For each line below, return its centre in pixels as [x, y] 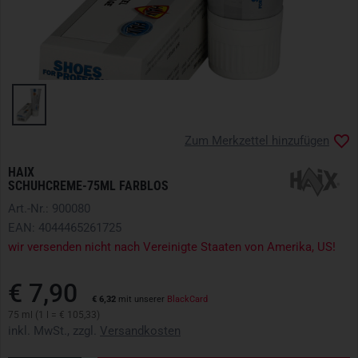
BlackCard [187, 300]
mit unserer [141, 300]
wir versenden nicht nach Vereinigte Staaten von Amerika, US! [172, 247]
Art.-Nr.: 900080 [49, 209]
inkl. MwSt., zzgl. [54, 331]
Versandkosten [140, 331]
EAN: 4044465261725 [65, 228]
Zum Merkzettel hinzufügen [257, 141]
